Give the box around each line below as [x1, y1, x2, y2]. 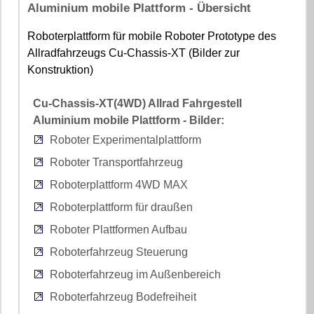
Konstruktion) [27, 63, 94, 76]
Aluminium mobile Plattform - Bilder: [33, 114, 225, 126]
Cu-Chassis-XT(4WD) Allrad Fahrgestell [33, 97, 243, 109]
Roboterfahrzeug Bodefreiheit [50, 290, 197, 303]
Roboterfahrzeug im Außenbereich [50, 268, 221, 280]
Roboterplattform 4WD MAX [50, 178, 189, 191]
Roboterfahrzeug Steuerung [50, 245, 189, 258]
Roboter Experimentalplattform [50, 133, 202, 146]
